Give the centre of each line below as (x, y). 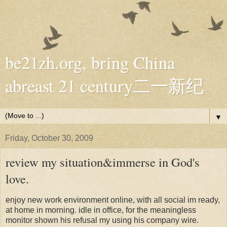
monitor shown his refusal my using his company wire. (102, 220)
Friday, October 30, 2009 (49, 138)
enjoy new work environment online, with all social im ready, (113, 200)
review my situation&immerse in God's (103, 162)
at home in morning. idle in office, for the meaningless (101, 210)
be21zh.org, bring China (90, 62)
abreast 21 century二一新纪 (104, 86)
